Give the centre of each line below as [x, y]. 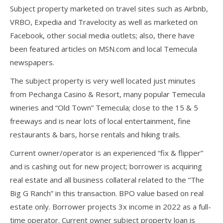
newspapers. [32, 62]
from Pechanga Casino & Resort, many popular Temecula [108, 94]
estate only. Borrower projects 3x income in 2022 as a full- [111, 206]
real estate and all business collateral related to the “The [107, 179]
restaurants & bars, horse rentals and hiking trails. [95, 134]
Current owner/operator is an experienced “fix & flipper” [107, 153]
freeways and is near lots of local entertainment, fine [100, 121]
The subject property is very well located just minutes [103, 80]
